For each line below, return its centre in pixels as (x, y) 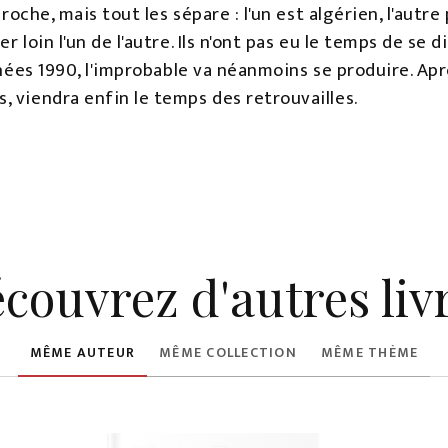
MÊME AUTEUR (82, 353)
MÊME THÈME (369, 353)
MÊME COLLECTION (228, 353)
